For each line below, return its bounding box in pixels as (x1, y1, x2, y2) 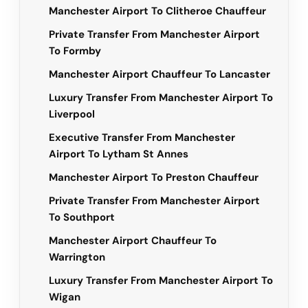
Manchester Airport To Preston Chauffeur (49, 170, 258, 185)
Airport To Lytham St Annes (49, 147, 188, 162)
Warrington (49, 250, 105, 265)
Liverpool (49, 107, 95, 122)
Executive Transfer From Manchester (49, 131, 235, 145)
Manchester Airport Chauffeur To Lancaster (49, 67, 270, 82)
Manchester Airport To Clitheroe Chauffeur (49, 4, 266, 19)
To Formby (49, 44, 101, 58)
